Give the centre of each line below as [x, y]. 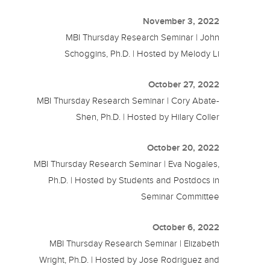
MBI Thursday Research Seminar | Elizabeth [135, 243]
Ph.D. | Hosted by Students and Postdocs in [134, 180]
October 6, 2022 [186, 227]
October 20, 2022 [184, 147]
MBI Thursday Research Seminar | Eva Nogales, [127, 164]
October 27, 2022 [184, 84]
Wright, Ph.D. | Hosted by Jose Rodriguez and [130, 259]
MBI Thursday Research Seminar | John [143, 37]
